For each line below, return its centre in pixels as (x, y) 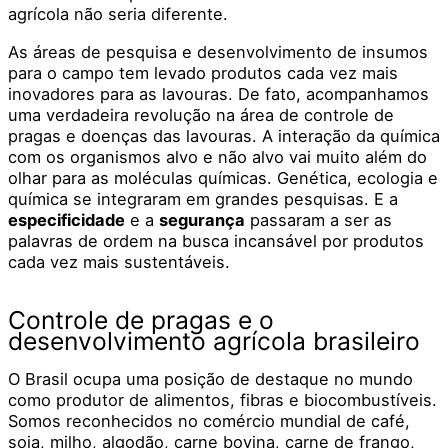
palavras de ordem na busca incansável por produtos (216, 240)
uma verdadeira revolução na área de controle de (201, 114)
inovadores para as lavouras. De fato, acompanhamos (218, 93)
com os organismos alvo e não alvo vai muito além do (217, 156)
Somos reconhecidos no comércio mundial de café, (209, 420)
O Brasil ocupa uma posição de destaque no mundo (210, 378)
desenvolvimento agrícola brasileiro (217, 340)
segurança (202, 219)
